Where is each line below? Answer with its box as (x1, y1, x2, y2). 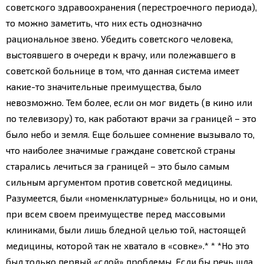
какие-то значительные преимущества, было (6, 80, 202, 92)
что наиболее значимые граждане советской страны (6, 144, 235, 156)
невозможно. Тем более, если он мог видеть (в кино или (6, 96, 252, 108)
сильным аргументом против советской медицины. (6, 176, 232, 187)
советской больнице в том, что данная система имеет (6, 64, 239, 76)
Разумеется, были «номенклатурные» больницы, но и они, (6, 192, 258, 203)
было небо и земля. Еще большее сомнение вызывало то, (6, 128, 255, 140)
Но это (222, 239, 249, 251)
